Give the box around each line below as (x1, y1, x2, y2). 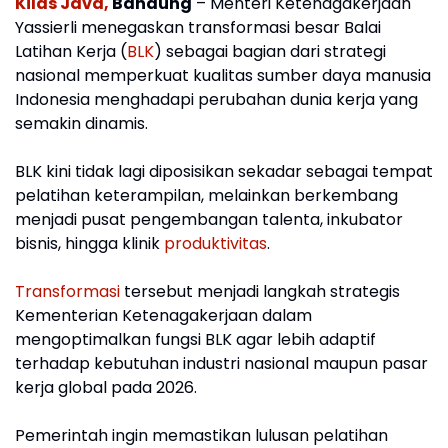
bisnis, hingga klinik (15, 232, 164, 255)
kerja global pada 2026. (15, 376, 201, 399)
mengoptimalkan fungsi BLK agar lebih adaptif (15, 328, 376, 351)
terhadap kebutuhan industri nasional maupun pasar (15, 352, 428, 375)
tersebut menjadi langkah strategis (120, 280, 400, 303)
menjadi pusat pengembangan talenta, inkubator (15, 208, 403, 231)
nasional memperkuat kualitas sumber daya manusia (15, 64, 431, 87)
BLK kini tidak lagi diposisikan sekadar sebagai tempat (15, 160, 433, 183)
